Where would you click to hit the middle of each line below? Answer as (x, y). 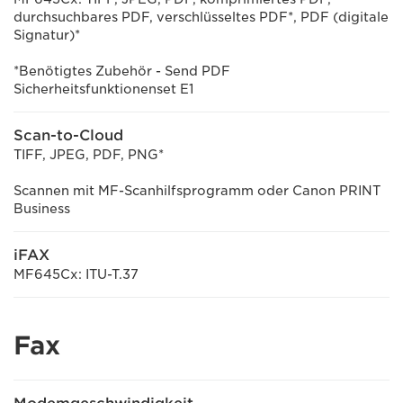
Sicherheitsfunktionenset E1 (104, 89)
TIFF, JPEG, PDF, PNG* (89, 155)
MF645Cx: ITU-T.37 (76, 274)
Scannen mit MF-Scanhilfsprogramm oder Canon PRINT (197, 191)
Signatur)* (47, 35)
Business (42, 209)
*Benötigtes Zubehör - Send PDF (122, 71)
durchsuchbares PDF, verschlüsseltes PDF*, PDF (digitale (201, 17)
